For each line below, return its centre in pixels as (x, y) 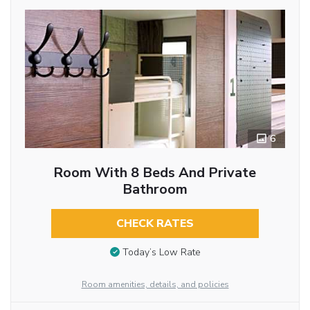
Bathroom (155, 190)
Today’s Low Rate (161, 253)
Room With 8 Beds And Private (155, 173)
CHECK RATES (155, 224)
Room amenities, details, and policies (155, 285)
